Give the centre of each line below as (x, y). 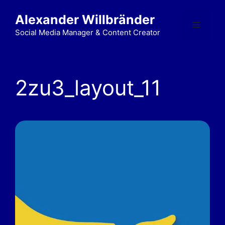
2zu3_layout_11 (88, 88)
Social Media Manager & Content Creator (88, 32)
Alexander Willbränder (85, 20)
